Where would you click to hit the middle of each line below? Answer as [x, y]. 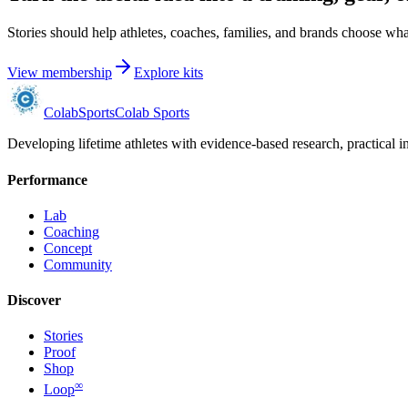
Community [78, 264]
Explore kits [168, 73]
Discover [34, 301]
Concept [68, 248]
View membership [60, 73]
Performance [47, 179]
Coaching [71, 231]
